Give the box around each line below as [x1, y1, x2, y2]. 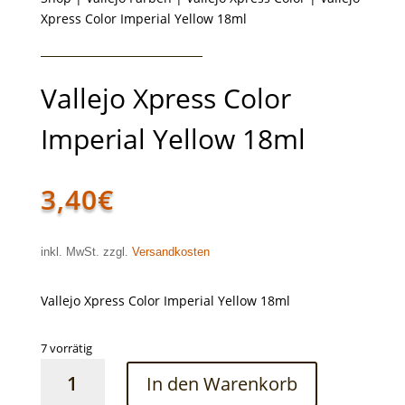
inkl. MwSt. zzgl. [40, 246, 132, 259]
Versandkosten [131, 246, 210, 259]
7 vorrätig [40, 340, 92, 357]
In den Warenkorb [146, 371, 297, 396]
